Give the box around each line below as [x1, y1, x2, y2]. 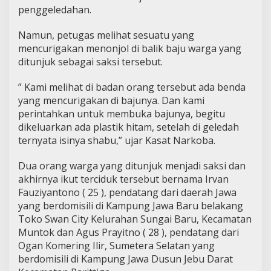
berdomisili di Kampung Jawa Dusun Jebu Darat [18, 252, 233, 266]
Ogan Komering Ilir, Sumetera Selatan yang [18, 239, 215, 252]
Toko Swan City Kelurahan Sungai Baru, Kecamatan [18, 212, 252, 226]
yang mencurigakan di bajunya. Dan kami [18, 94, 204, 107]
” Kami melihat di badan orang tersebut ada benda [18, 80, 246, 94]
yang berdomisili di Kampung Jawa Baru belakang [18, 199, 243, 212]
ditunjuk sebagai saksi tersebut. [18, 55, 163, 68]
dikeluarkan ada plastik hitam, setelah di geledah [18, 120, 239, 134]
